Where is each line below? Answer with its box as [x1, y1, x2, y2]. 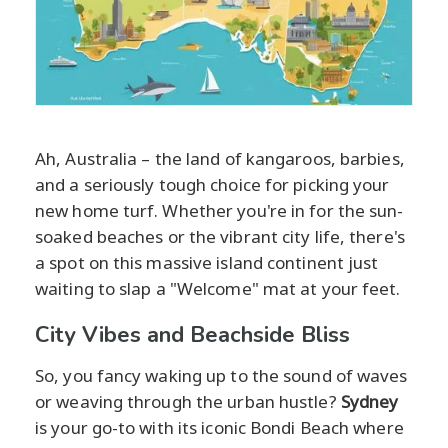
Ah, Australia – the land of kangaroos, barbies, [35, 146, 405, 170]
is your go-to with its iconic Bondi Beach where [35, 415, 404, 439]
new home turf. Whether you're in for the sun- [35, 198, 404, 222]
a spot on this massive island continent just [35, 250, 379, 274]
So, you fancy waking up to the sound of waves [35, 363, 408, 387]
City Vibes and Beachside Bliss [35, 319, 350, 350]
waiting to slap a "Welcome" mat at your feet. [35, 276, 401, 300]
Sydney [340, 389, 399, 413]
